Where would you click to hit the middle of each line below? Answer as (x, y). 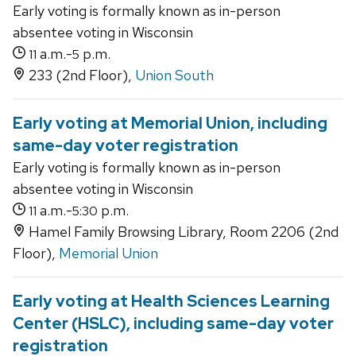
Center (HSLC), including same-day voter (173, 324)
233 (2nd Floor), (80, 75)
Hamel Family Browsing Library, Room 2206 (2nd (182, 232)
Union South (174, 75)
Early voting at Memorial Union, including (170, 124)
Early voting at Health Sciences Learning (171, 302)
